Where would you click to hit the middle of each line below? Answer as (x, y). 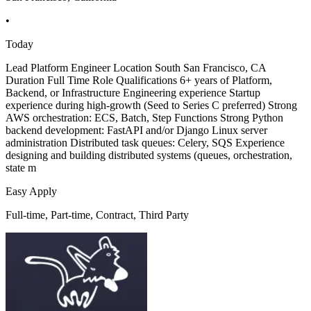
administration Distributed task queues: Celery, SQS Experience (145, 143)
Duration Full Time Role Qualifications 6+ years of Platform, (139, 81)
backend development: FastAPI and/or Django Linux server (136, 131)
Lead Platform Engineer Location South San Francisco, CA (136, 68)
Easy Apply (31, 192)
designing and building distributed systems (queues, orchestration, (149, 155)
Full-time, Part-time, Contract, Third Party (97, 215)
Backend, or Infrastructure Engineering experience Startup (133, 93)
